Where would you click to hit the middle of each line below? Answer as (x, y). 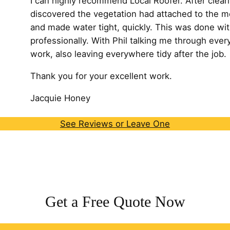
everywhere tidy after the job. (165, 54)
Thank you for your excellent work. (101, 76)
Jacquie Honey (60, 98)
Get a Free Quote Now (115, 202)
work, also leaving (66, 54)
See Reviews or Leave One (115, 123)
